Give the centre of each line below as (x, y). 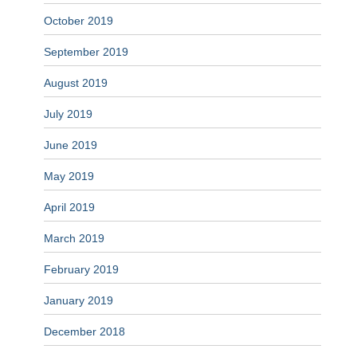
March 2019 (74, 239)
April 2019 (69, 208)
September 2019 (86, 52)
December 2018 (84, 332)
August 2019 (76, 83)
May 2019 (69, 177)
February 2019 (81, 270)
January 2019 (78, 301)
